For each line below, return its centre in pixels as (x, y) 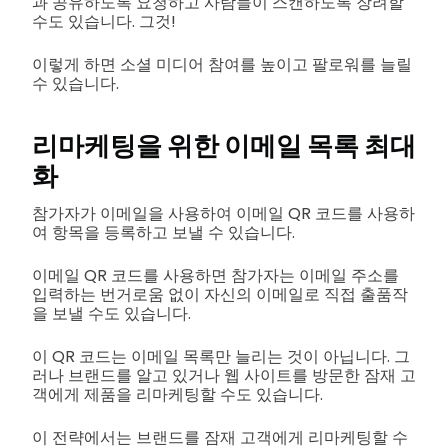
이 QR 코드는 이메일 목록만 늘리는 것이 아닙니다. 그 (221, 356)
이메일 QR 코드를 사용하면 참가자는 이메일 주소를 (215, 275)
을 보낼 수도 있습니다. (111, 313)
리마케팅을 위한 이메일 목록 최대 (224, 145)
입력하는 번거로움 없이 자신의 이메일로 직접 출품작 (220, 294)
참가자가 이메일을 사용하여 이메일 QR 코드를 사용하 (223, 213)
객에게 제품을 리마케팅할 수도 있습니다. (177, 394)
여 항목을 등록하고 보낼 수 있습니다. (163, 232)
